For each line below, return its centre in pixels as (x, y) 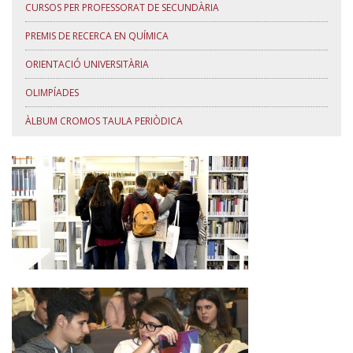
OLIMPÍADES (52, 92)
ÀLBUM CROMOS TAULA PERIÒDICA (104, 121)
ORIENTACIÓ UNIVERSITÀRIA (87, 64)
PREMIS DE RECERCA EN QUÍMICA (97, 35)
